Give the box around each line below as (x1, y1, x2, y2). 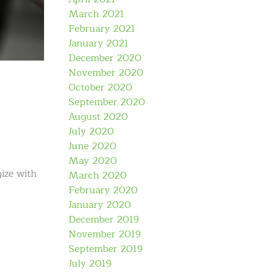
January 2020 (68, 197, 131, 213)
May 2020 (68, 153, 117, 169)
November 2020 (68, 65, 143, 81)
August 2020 (68, 109, 128, 125)
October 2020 (68, 80, 132, 95)
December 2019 (68, 212, 139, 228)
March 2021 (68, 6, 124, 22)
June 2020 (68, 138, 116, 154)
